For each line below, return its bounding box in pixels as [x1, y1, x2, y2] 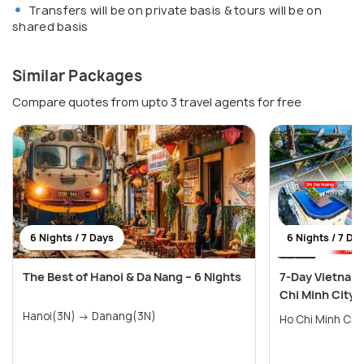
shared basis [12, 19, 89, 35]
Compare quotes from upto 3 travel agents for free [12, 94, 301, 110]
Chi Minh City [279, 287, 355, 303]
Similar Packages [12, 66, 142, 87]
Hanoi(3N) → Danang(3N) [92, 309, 156, 324]
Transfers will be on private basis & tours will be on [28, 2, 322, 19]
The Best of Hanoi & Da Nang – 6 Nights [23, 269, 241, 285]
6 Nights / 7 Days [30, 231, 114, 245]
